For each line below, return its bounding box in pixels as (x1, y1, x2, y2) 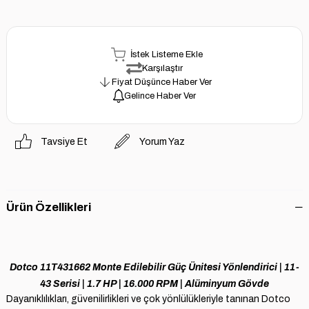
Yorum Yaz (139, 136, 186, 147)
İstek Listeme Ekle (130, 50, 203, 60)
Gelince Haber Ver (123, 91, 196, 101)
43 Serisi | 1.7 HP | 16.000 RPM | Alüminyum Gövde (40, 279, 269, 290)
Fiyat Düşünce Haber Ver (111, 77, 212, 88)
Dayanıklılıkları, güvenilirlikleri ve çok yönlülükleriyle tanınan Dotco (6, 294, 290, 305)
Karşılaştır (141, 63, 183, 74)
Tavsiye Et (40, 136, 88, 147)
